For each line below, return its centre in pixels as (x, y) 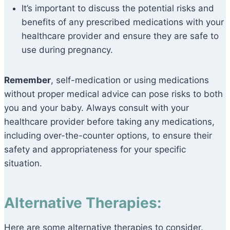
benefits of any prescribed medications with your (123, 22)
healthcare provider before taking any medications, (109, 122)
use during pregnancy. (67, 50)
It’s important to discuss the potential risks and (118, 8)
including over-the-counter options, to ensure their (108, 136)
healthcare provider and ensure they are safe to (120, 36)
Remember (27, 80)
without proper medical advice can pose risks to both (113, 94)
